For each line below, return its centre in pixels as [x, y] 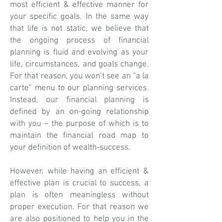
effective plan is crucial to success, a [79, 183]
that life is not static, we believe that [79, 29]
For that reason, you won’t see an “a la [79, 76]
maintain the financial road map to [79, 136]
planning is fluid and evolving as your [79, 53]
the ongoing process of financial [79, 41]
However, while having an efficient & [79, 171]
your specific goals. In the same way [79, 17]
